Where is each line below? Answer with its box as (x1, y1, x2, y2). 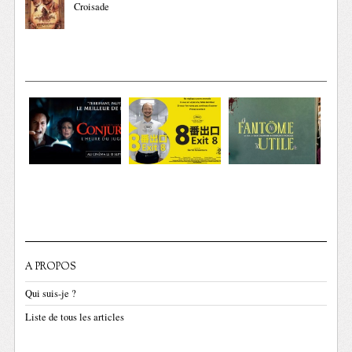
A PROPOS (25, 259, 77, 274)
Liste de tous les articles (25, 310, 125, 324)
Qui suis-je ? (25, 286, 77, 300)
